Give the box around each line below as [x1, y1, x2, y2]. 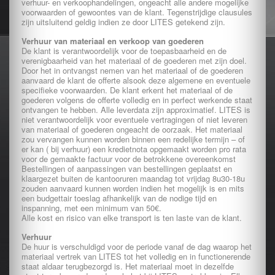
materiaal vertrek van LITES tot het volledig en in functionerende [21, 250, 250, 262]
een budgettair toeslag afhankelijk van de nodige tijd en [21, 192, 217, 204]
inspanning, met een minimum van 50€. [21, 202, 161, 214]
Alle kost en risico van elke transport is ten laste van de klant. [21, 212, 242, 223]
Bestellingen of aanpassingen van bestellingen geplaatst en [21, 163, 232, 174]
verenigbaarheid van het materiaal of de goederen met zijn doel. [21, 55, 247, 66]
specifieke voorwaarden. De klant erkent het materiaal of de [21, 84, 233, 96]
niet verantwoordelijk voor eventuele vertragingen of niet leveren [21, 114, 247, 125]
